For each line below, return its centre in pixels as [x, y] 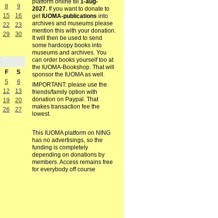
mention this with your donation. [74, 31]
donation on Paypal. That [65, 100]
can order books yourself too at [73, 60]
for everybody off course [64, 170]
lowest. [41, 114]
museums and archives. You [69, 53]
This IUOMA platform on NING [71, 133]
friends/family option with [64, 92]
